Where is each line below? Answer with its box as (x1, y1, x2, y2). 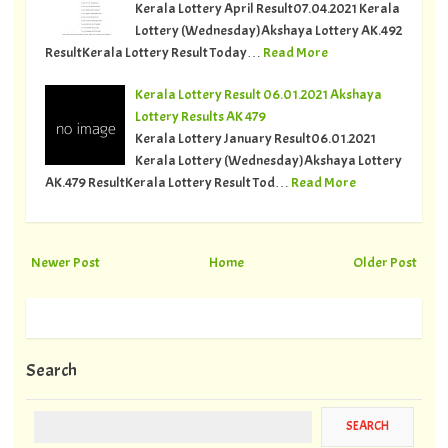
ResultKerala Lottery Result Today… (44, 43, 261, 62)
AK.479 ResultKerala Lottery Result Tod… (44, 173, 289, 192)
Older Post (353, 253, 418, 272)
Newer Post (30, 253, 100, 272)
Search (25, 359, 77, 383)
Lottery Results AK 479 (134, 107, 266, 126)
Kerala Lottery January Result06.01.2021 (134, 129, 376, 148)
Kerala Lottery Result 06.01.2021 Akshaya (134, 85, 382, 104)
